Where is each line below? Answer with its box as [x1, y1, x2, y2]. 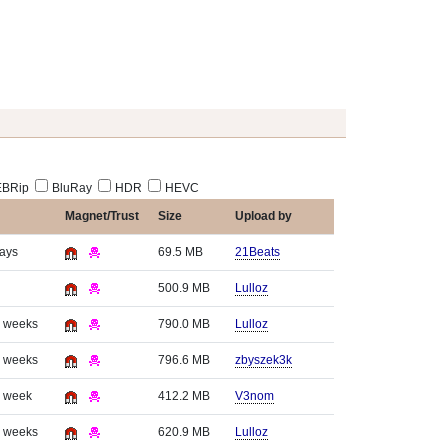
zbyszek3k [235, 353, 292, 367]
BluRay [52, 181, 92, 195]
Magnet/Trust [65, 209, 139, 223]
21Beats [235, 245, 280, 259]
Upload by [235, 209, 292, 223]
